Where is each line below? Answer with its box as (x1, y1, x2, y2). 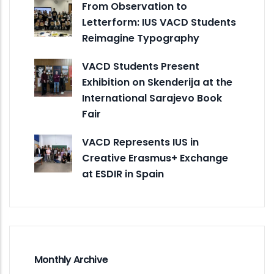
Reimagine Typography (82, 31, 199, 45)
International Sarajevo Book (82, 91, 222, 105)
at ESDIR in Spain (82, 166, 164, 181)
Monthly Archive (34, 252, 108, 267)
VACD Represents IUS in (82, 135, 199, 149)
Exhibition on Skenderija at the (82, 75, 232, 89)
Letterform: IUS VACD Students (82, 15, 236, 29)
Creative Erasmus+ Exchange (82, 150, 228, 165)
